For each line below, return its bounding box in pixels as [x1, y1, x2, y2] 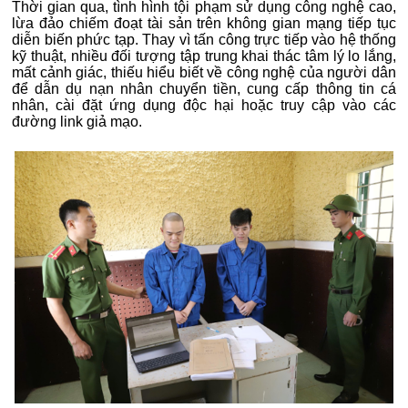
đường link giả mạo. [12, 114, 142, 129]
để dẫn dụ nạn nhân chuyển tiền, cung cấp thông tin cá [12, 81, 396, 97]
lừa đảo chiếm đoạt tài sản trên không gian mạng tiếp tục [12, 15, 396, 31]
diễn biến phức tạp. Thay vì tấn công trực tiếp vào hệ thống [12, 32, 396, 47]
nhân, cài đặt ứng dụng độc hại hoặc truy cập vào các [12, 97, 396, 113]
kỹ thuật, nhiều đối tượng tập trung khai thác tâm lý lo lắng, [12, 48, 396, 64]
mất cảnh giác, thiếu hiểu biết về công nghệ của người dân [12, 65, 396, 80]
